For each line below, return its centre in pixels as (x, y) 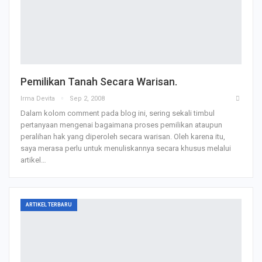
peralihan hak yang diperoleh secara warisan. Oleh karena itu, (123, 136)
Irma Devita (39, 98)
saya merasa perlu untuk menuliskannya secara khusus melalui (126, 148)
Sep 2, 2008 (87, 98)
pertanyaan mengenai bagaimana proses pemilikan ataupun (121, 125)
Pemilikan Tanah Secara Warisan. (99, 81)
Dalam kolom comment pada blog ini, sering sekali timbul (118, 113)
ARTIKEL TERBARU (49, 204)
